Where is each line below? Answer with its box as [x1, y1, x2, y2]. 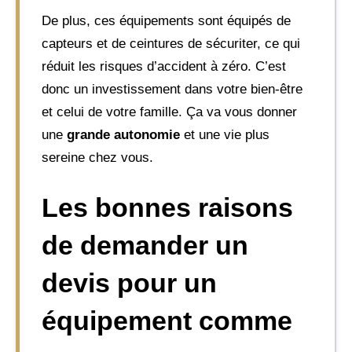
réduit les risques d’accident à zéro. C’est [42, 58, 286, 74]
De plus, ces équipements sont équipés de [42, 13, 291, 28]
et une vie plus [180, 126, 269, 142]
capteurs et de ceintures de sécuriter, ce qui [42, 35, 300, 51]
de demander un [42, 230, 248, 260]
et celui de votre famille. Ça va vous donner [42, 104, 297, 119]
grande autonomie [67, 126, 180, 142]
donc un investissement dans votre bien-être [42, 81, 302, 97]
